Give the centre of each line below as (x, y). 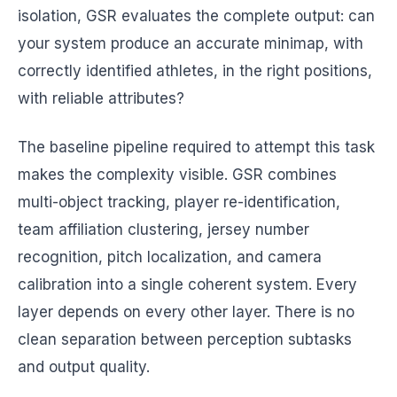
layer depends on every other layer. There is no (186, 312)
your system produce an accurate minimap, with (191, 43)
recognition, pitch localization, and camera (170, 257)
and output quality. (84, 367)
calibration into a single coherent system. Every (187, 284)
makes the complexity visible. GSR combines (177, 175)
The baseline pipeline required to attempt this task (196, 147)
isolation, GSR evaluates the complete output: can (196, 16)
